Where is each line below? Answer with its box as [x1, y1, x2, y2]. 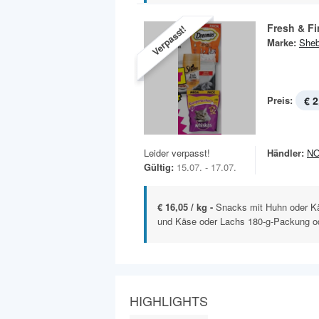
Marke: [267, 35, 296, 49]
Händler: [267, 145, 304, 159]
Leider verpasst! [144, 145, 210, 159]
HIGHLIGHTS [130, 291, 208, 310]
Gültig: [144, 159, 174, 174]
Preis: [267, 93, 293, 107]
